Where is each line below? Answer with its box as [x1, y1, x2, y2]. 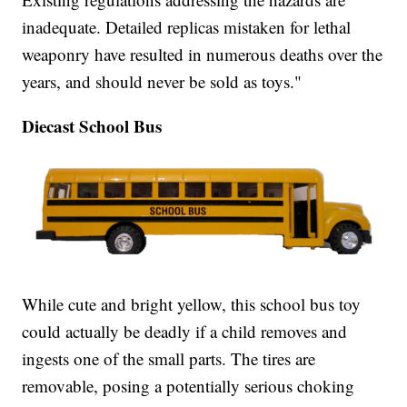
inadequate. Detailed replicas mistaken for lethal [22, 15, 352, 38]
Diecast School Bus [22, 113, 163, 138]
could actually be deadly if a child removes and [22, 319, 348, 342]
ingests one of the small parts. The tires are [22, 346, 316, 370]
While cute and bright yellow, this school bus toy [22, 292, 362, 315]
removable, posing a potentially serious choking [22, 373, 355, 397]
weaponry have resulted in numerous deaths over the [22, 42, 383, 65]
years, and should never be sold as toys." [22, 69, 303, 93]
